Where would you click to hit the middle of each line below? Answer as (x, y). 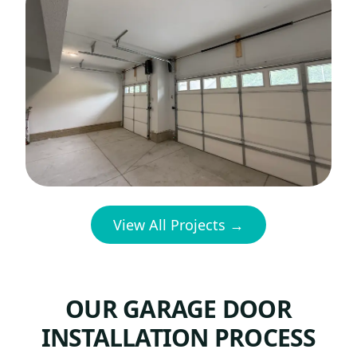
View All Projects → (178, 225)
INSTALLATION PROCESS (178, 337)
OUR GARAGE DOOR (178, 309)
